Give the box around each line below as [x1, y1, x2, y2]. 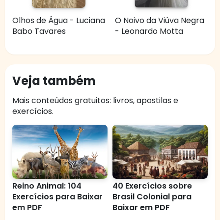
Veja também [12, 73, 96, 89]
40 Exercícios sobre [112, 180, 192, 192]
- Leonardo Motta [115, 26, 183, 37]
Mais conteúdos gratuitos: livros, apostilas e [12, 95, 178, 107]
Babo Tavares [12, 26, 66, 37]
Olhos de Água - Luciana [12, 15, 105, 27]
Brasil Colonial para [112, 191, 192, 203]
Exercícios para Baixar [12, 191, 103, 203]
